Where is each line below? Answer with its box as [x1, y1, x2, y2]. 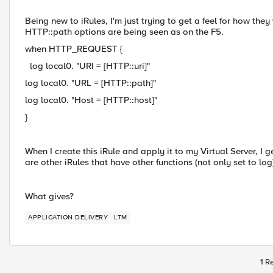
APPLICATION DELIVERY [28, 213, 108, 221]
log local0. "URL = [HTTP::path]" [25, 77, 156, 88]
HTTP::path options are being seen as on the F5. [25, 26, 224, 37]
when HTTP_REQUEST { [25, 43, 122, 54]
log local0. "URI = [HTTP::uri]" [25, 60, 150, 71]
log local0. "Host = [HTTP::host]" [25, 94, 157, 105]
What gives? [25, 191, 74, 202]
